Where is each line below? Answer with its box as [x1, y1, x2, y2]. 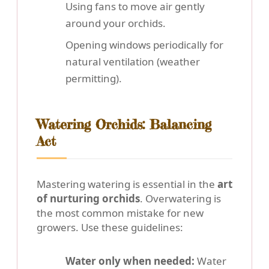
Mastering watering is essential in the [37, 177, 217, 192]
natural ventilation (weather [65, 55, 200, 69]
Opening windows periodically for [65, 38, 223, 52]
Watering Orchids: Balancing [37, 116, 211, 133]
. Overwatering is [140, 192, 221, 206]
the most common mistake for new [37, 206, 204, 220]
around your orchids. [65, 16, 166, 31]
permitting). [65, 71, 122, 86]
